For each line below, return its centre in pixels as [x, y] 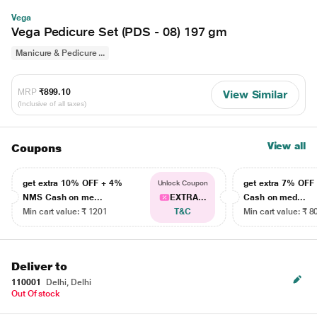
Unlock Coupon [183, 183]
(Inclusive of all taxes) [52, 103]
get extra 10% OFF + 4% [73, 183]
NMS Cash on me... [63, 197]
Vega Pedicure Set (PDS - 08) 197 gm [120, 31]
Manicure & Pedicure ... [60, 53]
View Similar [255, 94]
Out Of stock [36, 294]
